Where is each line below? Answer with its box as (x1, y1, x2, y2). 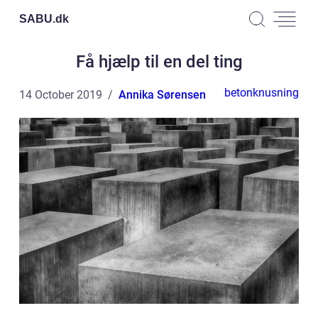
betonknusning (224, 86, 299, 99)
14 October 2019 (19, 88, 102, 102)
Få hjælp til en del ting (75, 52, 243, 72)
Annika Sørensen (119, 88, 206, 102)
